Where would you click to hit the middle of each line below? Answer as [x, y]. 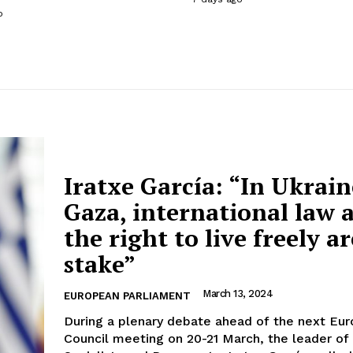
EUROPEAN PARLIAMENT [127, 296]
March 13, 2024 [238, 294]
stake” [100, 264]
